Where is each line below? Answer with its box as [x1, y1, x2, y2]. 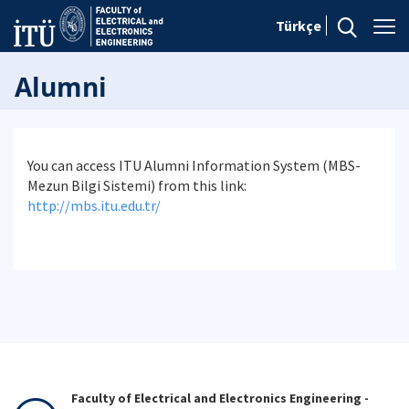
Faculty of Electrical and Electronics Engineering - [71, 390, 369, 406]
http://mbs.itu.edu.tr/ [27, 196, 161, 215]
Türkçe [276, 16, 321, 35]
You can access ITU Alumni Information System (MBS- [27, 156, 361, 174]
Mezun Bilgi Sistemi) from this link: [27, 176, 246, 194]
